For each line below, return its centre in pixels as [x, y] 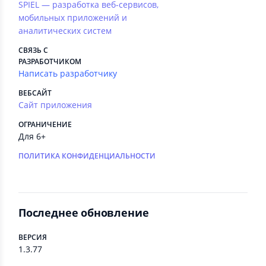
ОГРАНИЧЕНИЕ [45, 124]
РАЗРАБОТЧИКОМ [50, 61]
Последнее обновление [84, 213]
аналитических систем [65, 31]
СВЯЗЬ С [33, 50]
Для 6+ [32, 136]
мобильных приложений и [73, 18]
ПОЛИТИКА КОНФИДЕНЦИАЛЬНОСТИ [87, 156]
